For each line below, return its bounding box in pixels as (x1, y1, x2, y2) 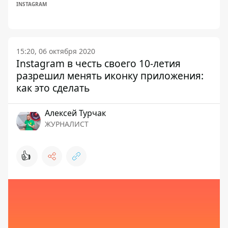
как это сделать (16, 81, 90, 95)
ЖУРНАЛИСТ (45, 119, 89, 129)
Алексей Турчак (45, 107, 106, 119)
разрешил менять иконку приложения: (16, 69, 204, 83)
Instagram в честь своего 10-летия (16, 56, 181, 71)
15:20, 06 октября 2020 (16, 46, 95, 56)
